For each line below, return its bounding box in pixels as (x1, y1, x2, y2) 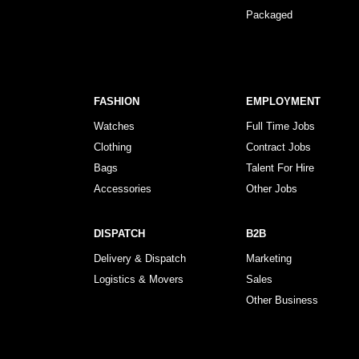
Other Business (246, 294, 318, 306)
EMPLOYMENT (246, 95, 321, 107)
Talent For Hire (246, 162, 314, 174)
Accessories (94, 183, 151, 195)
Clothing (94, 141, 131, 153)
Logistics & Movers (94, 273, 184, 285)
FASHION (94, 95, 139, 107)
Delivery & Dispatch (94, 252, 186, 264)
